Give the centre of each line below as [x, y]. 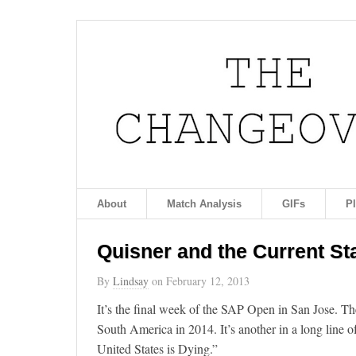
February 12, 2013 [208, 281]
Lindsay [131, 281]
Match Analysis [204, 204]
